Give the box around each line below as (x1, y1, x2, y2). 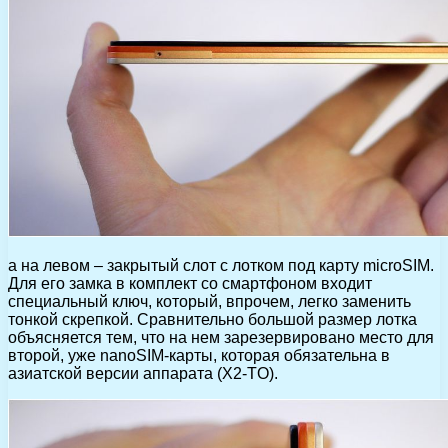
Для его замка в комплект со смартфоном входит (8, 274, 372, 292)
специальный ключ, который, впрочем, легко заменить (8, 292, 411, 310)
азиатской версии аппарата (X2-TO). (8, 364, 278, 382)
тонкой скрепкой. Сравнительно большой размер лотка (8, 310, 417, 328)
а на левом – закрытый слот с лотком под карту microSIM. (8, 256, 434, 274)
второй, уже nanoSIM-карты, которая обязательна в (8, 346, 390, 364)
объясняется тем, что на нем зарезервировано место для (8, 328, 434, 346)
